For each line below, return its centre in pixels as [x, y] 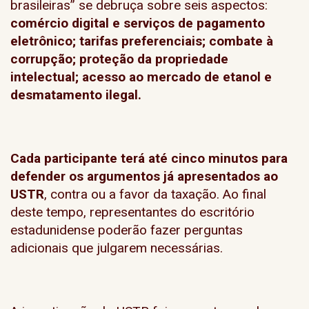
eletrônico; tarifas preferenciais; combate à [142, 41]
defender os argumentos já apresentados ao [144, 176]
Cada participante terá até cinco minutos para [149, 158]
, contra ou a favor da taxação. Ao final [155, 194]
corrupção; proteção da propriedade [119, 59]
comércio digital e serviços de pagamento [138, 23]
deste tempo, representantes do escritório [132, 212]
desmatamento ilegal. [76, 95]
